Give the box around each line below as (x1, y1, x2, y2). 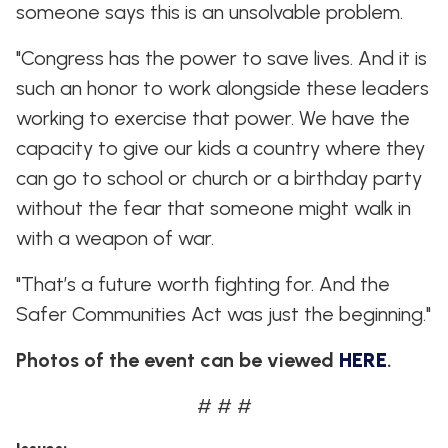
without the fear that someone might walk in (16, 196, 411, 220)
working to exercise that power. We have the (16, 106, 410, 130)
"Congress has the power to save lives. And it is (16, 46, 427, 70)
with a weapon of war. (16, 226, 214, 250)
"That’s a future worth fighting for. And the (16, 272, 390, 296)
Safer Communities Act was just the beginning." (16, 302, 431, 326)
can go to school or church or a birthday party (16, 166, 422, 190)
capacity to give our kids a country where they (16, 136, 425, 160)
